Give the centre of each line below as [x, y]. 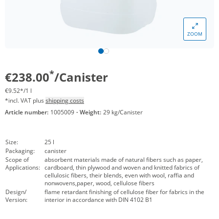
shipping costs [65, 100]
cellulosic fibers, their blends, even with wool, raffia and [119, 175]
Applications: [23, 167]
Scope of [17, 160]
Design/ [16, 192]
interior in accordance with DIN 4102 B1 [99, 200]
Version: [16, 200]
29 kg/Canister [123, 112]
